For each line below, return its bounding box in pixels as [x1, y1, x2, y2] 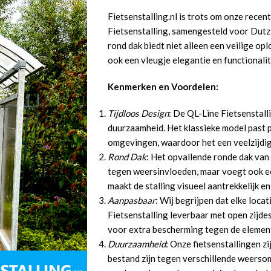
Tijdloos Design [108, 108, 169, 119]
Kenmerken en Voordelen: [108, 81, 218, 92]
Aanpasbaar [108, 195, 155, 206]
